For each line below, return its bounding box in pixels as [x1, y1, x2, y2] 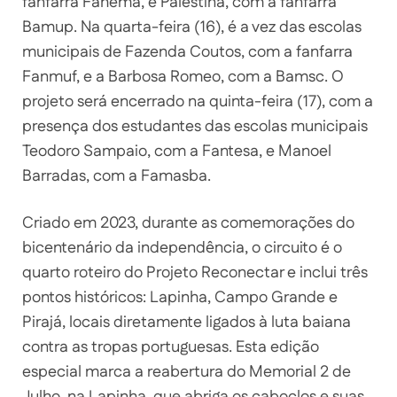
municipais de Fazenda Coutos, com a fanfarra [22, 40, 353, 64]
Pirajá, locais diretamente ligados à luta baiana [22, 310, 351, 334]
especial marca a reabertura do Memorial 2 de [22, 360, 351, 384]
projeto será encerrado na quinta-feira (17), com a [22, 90, 373, 113]
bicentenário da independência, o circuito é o [22, 236, 342, 260]
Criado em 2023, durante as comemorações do [22, 211, 354, 235]
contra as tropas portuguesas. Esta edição [22, 335, 319, 359]
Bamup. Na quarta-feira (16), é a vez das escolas [22, 15, 362, 39]
